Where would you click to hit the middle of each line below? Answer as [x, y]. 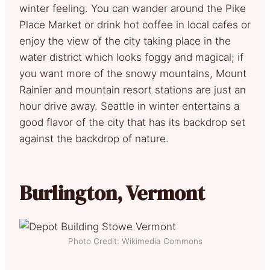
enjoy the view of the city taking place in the [125, 41]
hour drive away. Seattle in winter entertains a [129, 106]
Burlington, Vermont [112, 193]
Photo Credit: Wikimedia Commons [135, 241]
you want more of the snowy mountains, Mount [133, 74]
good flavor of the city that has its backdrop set [132, 122]
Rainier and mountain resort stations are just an [133, 90]
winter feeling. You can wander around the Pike [133, 8]
